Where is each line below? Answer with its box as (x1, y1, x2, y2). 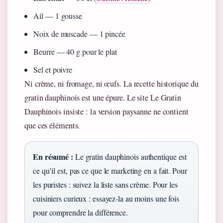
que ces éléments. (24, 120, 80, 131)
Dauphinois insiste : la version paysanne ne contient (24, 106, 189, 117)
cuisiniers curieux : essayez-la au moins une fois (33, 193, 180, 204)
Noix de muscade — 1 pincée (33, 28, 125, 39)
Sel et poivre (33, 64, 73, 75)
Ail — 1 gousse (33, 10, 82, 21)
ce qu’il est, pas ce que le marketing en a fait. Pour (33, 165, 187, 176)
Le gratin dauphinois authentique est (73, 151, 187, 162)
